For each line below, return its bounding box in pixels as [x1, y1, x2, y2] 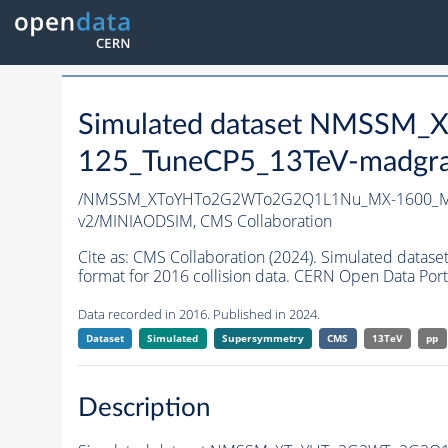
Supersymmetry [221, 331, 304, 346]
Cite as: [77, 246, 133, 269]
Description [77, 394, 211, 421]
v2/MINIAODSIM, [77, 210, 200, 233]
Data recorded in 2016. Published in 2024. [77, 305, 320, 324]
